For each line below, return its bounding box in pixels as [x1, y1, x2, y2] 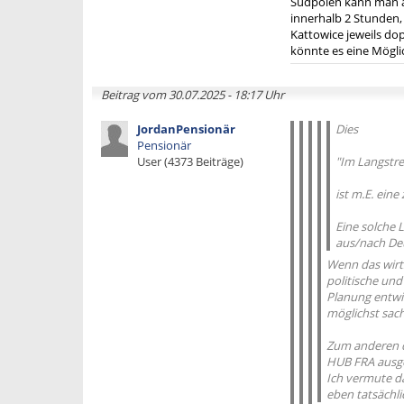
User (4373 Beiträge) [137, 153, 243, 170]
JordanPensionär [137, 121, 235, 137]
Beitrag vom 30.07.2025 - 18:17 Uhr [101, 87, 284, 103]
